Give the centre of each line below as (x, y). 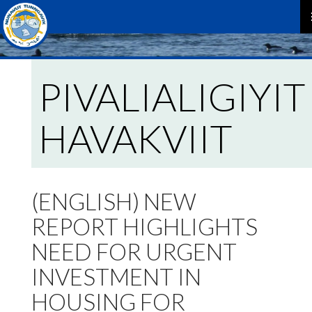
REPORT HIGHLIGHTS (144, 227)
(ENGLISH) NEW (114, 202)
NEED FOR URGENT (134, 252)
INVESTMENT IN (116, 277)
